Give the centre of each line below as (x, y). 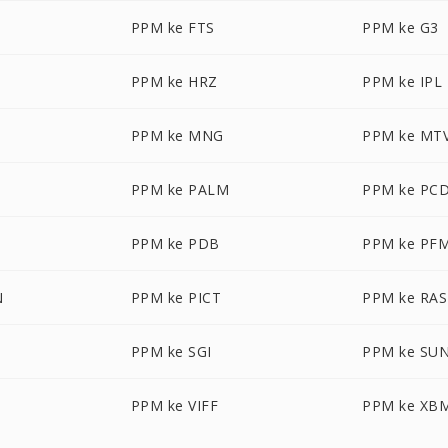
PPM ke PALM (180, 189)
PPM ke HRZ (174, 81)
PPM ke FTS (172, 27)
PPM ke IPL (402, 81)
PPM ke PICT (176, 297)
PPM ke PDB (175, 243)
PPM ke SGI (171, 351)
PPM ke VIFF (174, 405)
